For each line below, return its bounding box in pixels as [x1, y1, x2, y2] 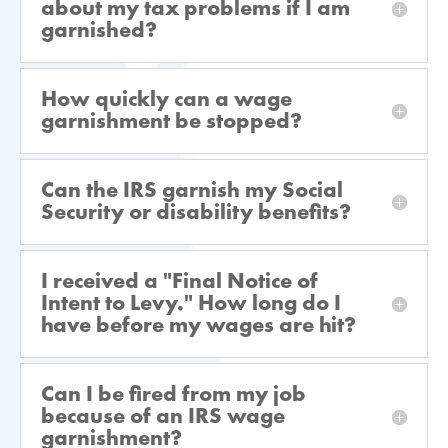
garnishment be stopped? [41, 111, 302, 134]
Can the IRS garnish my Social [41, 180, 343, 203]
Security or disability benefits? [41, 202, 351, 225]
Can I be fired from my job [41, 384, 306, 407]
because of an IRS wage [41, 406, 285, 429]
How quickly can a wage [41, 89, 292, 112]
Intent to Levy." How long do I [41, 293, 341, 316]
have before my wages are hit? [41, 315, 356, 338]
